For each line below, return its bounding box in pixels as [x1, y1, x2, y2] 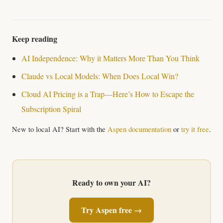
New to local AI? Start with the [12, 123, 108, 134]
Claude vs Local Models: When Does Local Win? [21, 70, 179, 81]
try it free [181, 123, 209, 134]
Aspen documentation [108, 123, 171, 134]
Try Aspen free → [81, 204, 142, 216]
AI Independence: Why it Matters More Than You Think [21, 52, 200, 63]
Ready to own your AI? [72, 177, 151, 188]
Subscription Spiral [21, 104, 82, 114]
